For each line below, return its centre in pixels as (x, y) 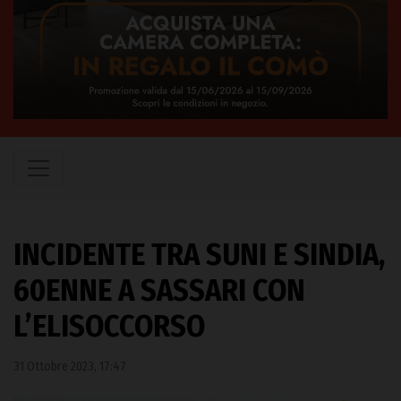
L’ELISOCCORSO (109, 326)
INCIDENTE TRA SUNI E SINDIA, (199, 254)
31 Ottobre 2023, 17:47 (70, 366)
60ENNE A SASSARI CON (159, 290)
